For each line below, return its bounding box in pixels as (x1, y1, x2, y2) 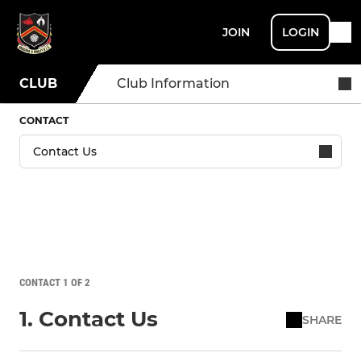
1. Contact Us (19, 306, 158, 332)
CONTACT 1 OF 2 (19, 276, 90, 288)
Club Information (117, 76, 230, 91)
